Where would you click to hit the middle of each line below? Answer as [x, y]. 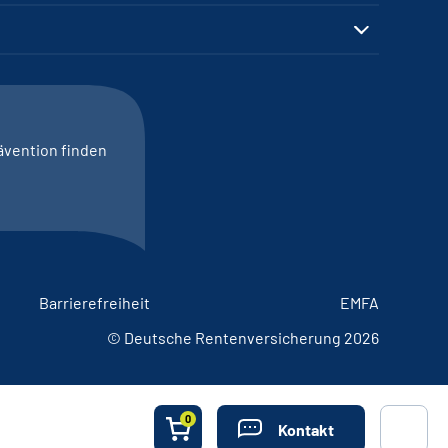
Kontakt [306, 429]
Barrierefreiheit [95, 302]
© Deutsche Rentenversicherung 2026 [243, 337]
